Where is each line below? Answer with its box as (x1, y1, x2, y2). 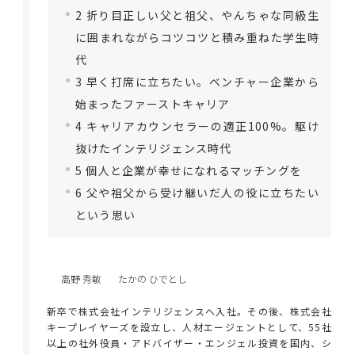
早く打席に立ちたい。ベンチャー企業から (82, 74, 319, 90)
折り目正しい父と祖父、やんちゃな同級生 (82, 7, 319, 24)
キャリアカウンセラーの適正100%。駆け (82, 118, 319, 135)
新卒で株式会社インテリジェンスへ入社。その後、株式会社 (47, 303, 332, 318)
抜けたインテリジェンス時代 (75, 140, 232, 157)
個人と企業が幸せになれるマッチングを (82, 162, 303, 179)
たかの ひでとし (118, 271, 187, 285)
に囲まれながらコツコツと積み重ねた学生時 (75, 29, 319, 46)
